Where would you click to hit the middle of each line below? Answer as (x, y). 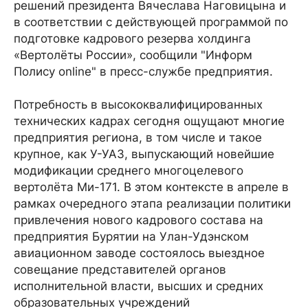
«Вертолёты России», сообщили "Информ (133, 55)
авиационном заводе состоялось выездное (139, 253)
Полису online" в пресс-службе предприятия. (143, 71)
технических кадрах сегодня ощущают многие (149, 121)
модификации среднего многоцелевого (129, 170)
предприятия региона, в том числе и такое (138, 137)
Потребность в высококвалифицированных (138, 104)
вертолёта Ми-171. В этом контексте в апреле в (151, 187)
